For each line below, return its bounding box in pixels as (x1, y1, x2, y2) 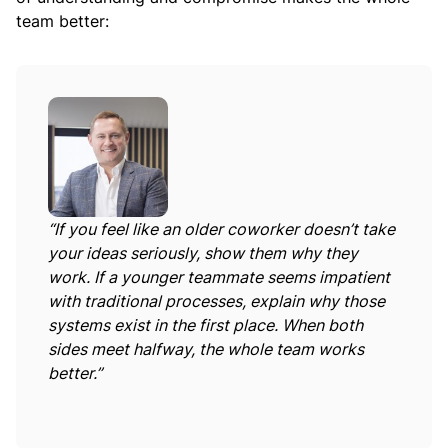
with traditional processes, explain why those (48, 291, 385, 312)
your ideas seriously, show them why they (48, 243, 358, 264)
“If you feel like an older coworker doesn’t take (48, 219, 395, 240)
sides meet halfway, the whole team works (48, 339, 364, 360)
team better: (16, 11, 114, 32)
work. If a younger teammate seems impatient (48, 267, 390, 288)
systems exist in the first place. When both (48, 315, 363, 336)
